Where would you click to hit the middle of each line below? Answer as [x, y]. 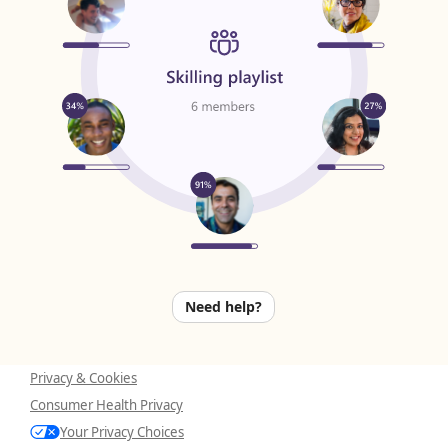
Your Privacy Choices [122, 431]
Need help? [224, 307]
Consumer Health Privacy [106, 404]
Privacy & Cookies [83, 378]
